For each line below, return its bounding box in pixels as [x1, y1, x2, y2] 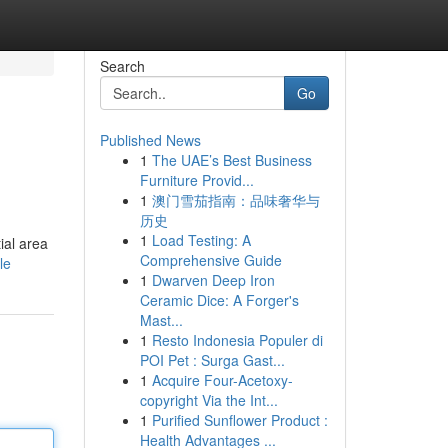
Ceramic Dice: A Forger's [139, 290, 299, 310]
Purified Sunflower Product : [151, 410, 328, 430]
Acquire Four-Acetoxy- [151, 370, 293, 390]
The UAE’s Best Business [151, 150, 312, 170]
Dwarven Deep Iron [151, 270, 275, 290]
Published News [99, 130, 201, 150]
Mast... [139, 310, 183, 330]
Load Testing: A [151, 230, 251, 250]
